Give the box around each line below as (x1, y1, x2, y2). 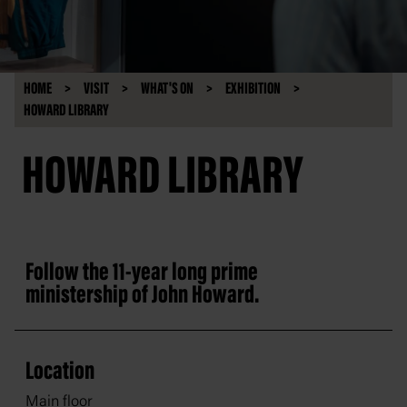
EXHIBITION (225, 81, 281, 98)
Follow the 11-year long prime (25, 261, 258, 286)
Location (25, 360, 94, 385)
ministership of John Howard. (25, 283, 259, 309)
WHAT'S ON (141, 81, 194, 98)
